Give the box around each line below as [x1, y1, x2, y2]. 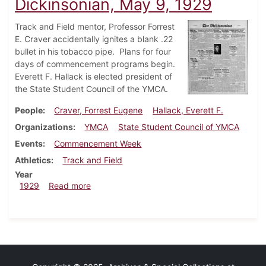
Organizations [15, 122, 73, 132]
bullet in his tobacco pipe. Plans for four [15, 46, 171, 57]
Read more [48, 180, 91, 191]
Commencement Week [54, 138, 142, 149]
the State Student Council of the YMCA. [15, 84, 168, 94]
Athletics [15, 155, 51, 166]
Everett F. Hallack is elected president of [15, 71, 172, 82]
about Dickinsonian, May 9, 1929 [90, 180, 217, 191]
